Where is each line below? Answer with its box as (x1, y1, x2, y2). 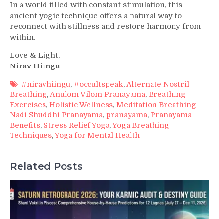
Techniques (10, 131, 52, 140)
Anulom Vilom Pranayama (50, 90, 145, 99)
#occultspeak (74, 80, 123, 89)
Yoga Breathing (112, 121, 169, 130)
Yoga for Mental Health (55, 131, 140, 140)
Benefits (10, 121, 40, 130)
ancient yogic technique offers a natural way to (10, 11, 182, 21)
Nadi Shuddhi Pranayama (10, 110, 103, 120)
